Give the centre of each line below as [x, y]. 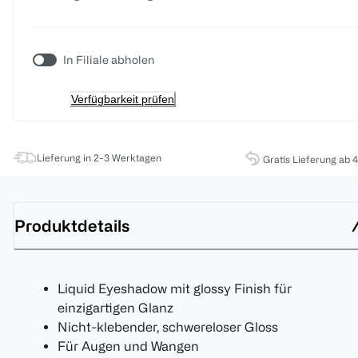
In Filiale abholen [109, 60]
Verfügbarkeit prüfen [123, 99]
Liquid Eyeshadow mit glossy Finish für [175, 289]
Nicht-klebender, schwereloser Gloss [168, 327]
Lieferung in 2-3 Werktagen [99, 158]
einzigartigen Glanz [115, 308]
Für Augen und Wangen [128, 346]
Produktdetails [72, 225]
